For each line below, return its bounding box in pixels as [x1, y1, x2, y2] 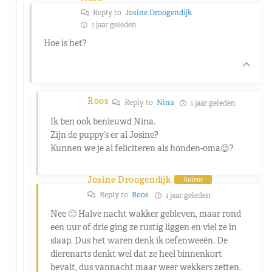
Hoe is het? [44, 37, 87, 49]
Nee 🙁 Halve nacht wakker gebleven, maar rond [50, 208, 241, 219]
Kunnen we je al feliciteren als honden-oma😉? [50, 142, 234, 154]
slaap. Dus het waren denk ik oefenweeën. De [50, 234, 228, 246]
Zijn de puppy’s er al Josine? [50, 129, 158, 140]
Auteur [183, 175, 203, 184]
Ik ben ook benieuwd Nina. [50, 115, 155, 127]
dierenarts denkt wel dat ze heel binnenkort [50, 248, 222, 259]
